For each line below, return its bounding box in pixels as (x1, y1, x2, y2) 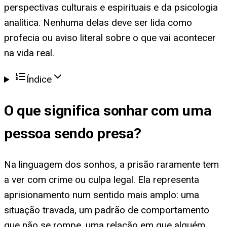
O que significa (4, 102, 104, 119)
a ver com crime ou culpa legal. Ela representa (4, 173, 199, 185)
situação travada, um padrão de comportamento (4, 204, 209, 216)
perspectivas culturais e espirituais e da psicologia (4, 2, 218, 14)
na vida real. (4, 47, 54, 59)
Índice (26, 73, 52, 86)
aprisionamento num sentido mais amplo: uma (4, 188, 199, 201)
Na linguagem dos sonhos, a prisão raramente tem (4, 158, 219, 170)
